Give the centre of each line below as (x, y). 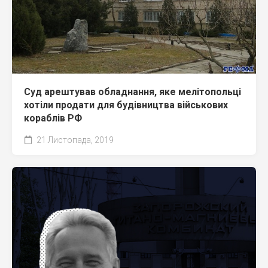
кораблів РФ (53, 118)
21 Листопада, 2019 (74, 140)
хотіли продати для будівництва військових (126, 105)
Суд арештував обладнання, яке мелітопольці (133, 92)
